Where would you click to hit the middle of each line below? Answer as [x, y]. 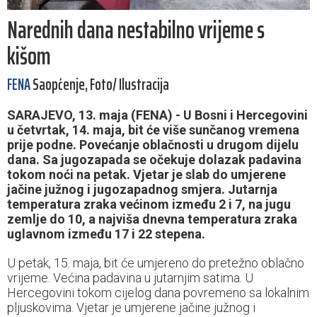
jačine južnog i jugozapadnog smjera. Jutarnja [142, 190]
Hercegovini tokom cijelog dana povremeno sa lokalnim [158, 293]
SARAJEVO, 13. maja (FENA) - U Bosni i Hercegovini [157, 115]
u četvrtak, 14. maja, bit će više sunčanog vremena [153, 130]
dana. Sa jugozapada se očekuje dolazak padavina [154, 160]
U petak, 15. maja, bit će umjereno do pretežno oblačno [156, 263]
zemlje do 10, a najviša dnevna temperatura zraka [152, 219]
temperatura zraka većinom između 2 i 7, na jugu [149, 204]
